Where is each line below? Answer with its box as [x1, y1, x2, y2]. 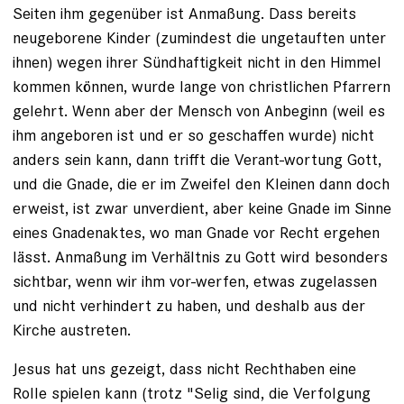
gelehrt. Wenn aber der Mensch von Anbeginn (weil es [13, 100, 385, 122]
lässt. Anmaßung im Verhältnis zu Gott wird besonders [13, 246, 388, 268]
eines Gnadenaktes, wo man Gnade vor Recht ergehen [13, 222, 380, 243]
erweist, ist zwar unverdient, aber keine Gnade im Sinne [13, 197, 391, 219]
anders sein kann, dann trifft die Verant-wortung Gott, [13, 149, 381, 170]
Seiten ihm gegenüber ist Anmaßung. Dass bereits [13, 3, 356, 24]
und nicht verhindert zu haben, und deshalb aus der [13, 295, 365, 317]
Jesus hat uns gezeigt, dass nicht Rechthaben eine [13, 358, 356, 380]
